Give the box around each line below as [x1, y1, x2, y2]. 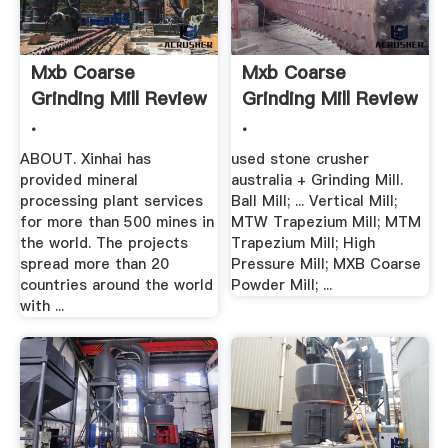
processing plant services [19, 191, 203, 212]
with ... [19, 296, 64, 317]
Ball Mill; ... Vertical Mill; [231, 191, 398, 212]
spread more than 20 [19, 254, 169, 275]
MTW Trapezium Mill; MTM [231, 212, 422, 233]
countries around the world [19, 275, 213, 296]
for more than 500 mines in [19, 212, 214, 233]
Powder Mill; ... [231, 275, 333, 296]
